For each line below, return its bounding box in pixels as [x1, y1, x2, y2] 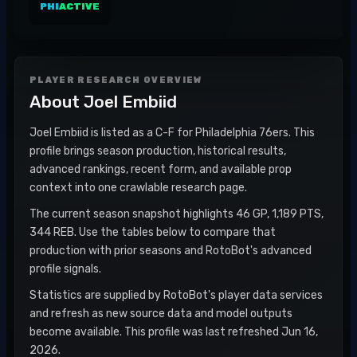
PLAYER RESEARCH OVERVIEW [29, 75, 202, 85]
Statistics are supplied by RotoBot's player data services [29, 288, 323, 302]
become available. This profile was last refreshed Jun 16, [29, 325, 318, 339]
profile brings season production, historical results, [29, 144, 286, 158]
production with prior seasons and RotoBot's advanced [29, 244, 312, 257]
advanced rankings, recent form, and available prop [29, 163, 292, 176]
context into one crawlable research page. [29, 181, 247, 194]
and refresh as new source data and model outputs [29, 307, 292, 320]
